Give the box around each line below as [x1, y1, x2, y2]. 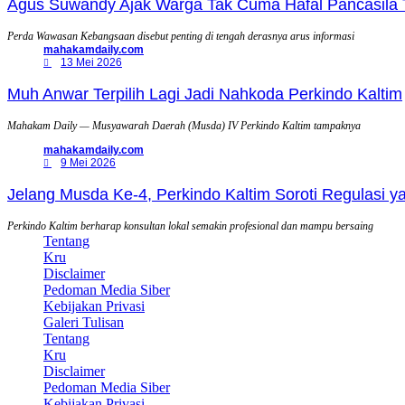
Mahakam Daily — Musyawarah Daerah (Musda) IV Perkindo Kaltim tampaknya [7, 119, 361, 133]
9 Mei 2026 [61, 156, 116, 170]
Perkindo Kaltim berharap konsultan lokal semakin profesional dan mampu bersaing [7, 220, 373, 233]
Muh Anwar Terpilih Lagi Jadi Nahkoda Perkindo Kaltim [7, 85, 402, 104]
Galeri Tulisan [43, 315, 124, 331]
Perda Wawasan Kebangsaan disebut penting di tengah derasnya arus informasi [7, 30, 354, 43]
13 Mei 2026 [61, 56, 122, 70]
